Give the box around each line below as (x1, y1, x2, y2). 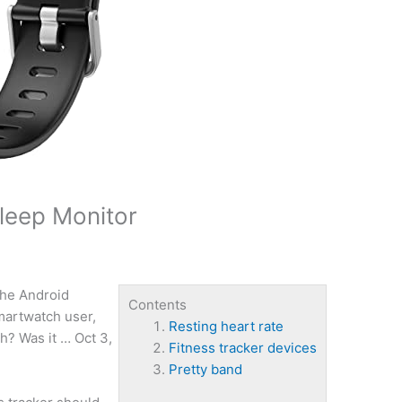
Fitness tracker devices (168, 339, 317, 357)
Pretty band (168, 361, 242, 379)
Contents (127, 296, 187, 314)
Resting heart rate (168, 318, 284, 336)
